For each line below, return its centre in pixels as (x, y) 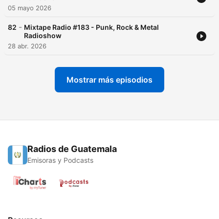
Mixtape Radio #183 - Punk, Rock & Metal (91, 27)
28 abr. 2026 (27, 46)
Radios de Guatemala (72, 149)
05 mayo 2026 (30, 8)
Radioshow (43, 36)
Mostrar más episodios (109, 80)
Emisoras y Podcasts (60, 160)
